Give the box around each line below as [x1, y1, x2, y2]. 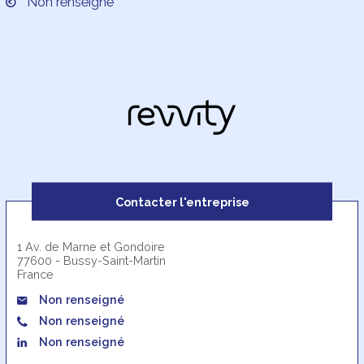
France [17, 266, 54, 281]
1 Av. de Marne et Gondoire [17, 239, 166, 253]
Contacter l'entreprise [115, 194, 249, 208]
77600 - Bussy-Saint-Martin [17, 253, 167, 267]
